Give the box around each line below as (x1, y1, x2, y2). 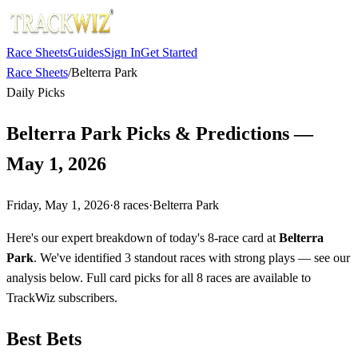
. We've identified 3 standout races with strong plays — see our (34, 250, 350, 265)
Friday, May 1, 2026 (6, 197, 109, 212)
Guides (68, 46, 104, 59)
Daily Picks (6, 86, 65, 99)
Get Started (141, 46, 197, 59)
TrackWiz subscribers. (6, 290, 117, 304)
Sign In (104, 46, 141, 59)
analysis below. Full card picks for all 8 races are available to (6, 270, 311, 284)
